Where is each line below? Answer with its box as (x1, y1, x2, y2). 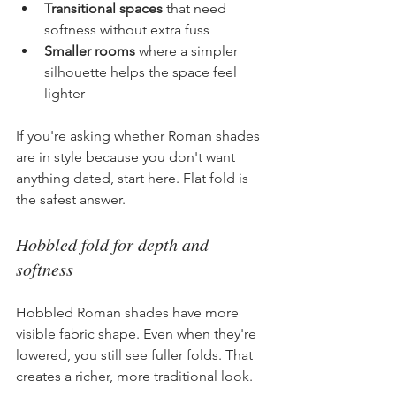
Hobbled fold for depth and (16, 232, 213, 255)
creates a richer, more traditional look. (16, 367, 253, 385)
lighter (44, 84, 85, 102)
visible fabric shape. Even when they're (16, 324, 260, 342)
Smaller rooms (44, 42, 135, 59)
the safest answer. (16, 190, 126, 208)
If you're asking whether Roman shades (16, 126, 263, 144)
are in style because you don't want (16, 148, 239, 165)
